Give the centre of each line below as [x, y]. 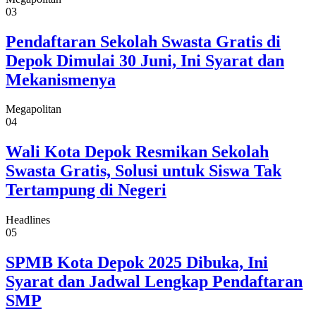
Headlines [28, 220]
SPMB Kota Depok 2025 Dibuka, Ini [137, 263]
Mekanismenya [61, 79]
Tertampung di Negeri [86, 190]
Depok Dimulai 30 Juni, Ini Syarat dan [145, 60]
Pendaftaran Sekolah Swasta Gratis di [143, 41]
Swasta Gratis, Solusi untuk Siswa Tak [144, 171]
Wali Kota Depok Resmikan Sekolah [137, 152]
